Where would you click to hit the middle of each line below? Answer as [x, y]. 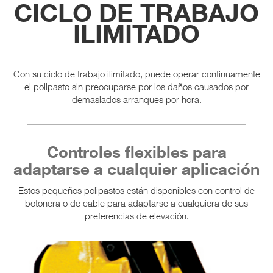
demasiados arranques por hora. [136, 100]
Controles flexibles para [136, 152]
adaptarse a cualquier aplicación [136, 169]
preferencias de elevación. [136, 215]
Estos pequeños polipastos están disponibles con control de [136, 190]
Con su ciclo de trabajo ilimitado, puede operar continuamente [136, 74]
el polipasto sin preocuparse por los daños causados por [136, 87]
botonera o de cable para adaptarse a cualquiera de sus [136, 203]
